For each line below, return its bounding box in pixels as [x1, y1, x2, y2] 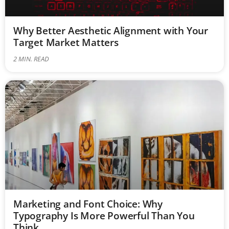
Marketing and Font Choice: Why [13, 196, 163, 211]
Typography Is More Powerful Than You [13, 208, 195, 222]
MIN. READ [18, 54, 49, 63]
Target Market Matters [13, 35, 119, 49]
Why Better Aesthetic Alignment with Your [13, 23, 208, 37]
